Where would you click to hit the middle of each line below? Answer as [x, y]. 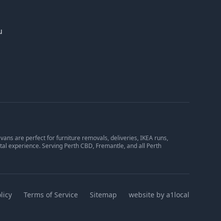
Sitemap [103, 195]
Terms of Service [51, 195]
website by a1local [159, 195]
